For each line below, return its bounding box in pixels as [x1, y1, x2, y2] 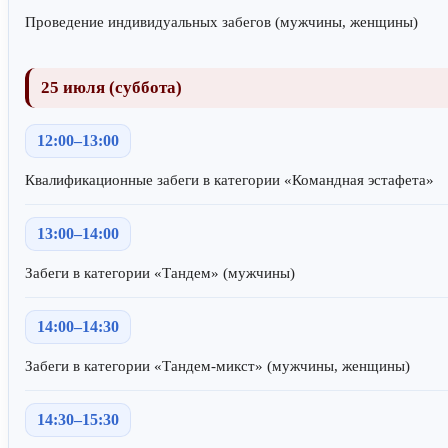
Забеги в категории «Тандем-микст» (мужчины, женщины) [25, 357, 410, 374]
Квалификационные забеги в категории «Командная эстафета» [25, 171, 434, 188]
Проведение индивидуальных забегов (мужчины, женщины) [25, 13, 418, 30]
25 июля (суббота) [41, 77, 182, 97]
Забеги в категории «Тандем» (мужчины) [25, 264, 295, 281]
